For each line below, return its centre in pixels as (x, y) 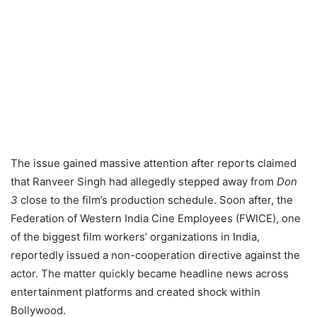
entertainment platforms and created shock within (136, 292)
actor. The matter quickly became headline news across (150, 274)
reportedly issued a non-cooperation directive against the (155, 255)
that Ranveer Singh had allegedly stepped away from (144, 182)
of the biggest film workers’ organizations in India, (135, 237)
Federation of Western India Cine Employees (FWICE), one (156, 219)
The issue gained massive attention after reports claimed (154, 163)
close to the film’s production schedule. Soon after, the (155, 200)
